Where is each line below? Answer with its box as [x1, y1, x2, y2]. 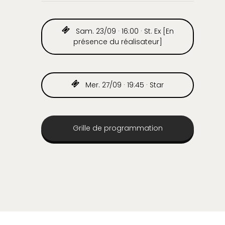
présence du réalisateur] [73, 37, 162, 47]
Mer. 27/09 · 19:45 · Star [83, 80, 164, 90]
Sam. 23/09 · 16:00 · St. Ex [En [73, 26, 174, 37]
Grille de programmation [72, 123, 163, 134]
